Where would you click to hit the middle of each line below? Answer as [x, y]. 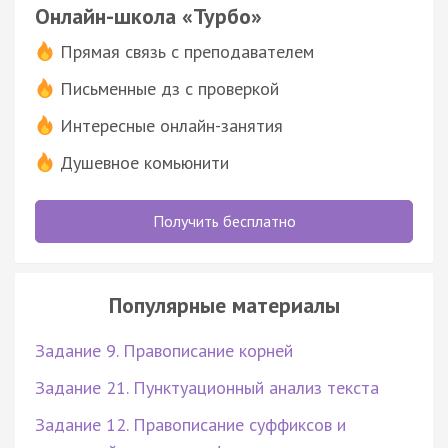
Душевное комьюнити [144, 162]
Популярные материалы [224, 304]
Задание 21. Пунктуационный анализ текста [207, 387]
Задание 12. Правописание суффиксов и [190, 424]
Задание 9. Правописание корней [164, 350]
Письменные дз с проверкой [169, 88]
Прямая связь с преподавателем [187, 51]
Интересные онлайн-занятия [171, 125]
